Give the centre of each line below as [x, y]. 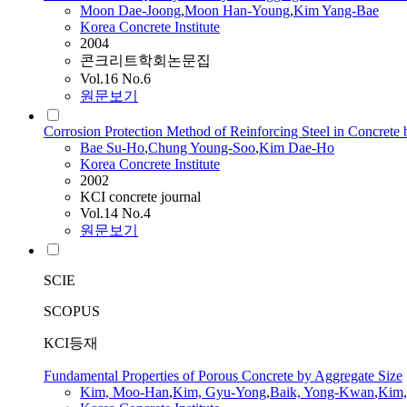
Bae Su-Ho [112, 148]
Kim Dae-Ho [297, 148]
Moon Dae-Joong [130, 11]
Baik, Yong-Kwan [322, 392]
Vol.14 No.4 [115, 213]
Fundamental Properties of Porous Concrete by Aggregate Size [223, 376]
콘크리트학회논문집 [145, 61]
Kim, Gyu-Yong [219, 392]
